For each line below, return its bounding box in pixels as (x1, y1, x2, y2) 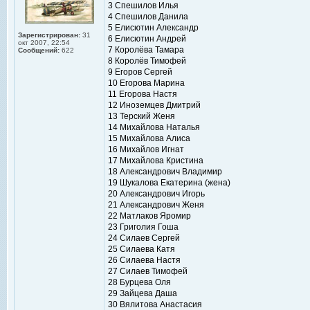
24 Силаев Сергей (108, 233, 180, 243)
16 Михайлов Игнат (108, 145, 184, 154)
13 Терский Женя (108, 111, 175, 121)
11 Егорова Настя (108, 89, 177, 99)
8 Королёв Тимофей (108, 56, 186, 66)
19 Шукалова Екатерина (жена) (108, 178, 230, 188)
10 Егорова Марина (108, 78, 185, 88)
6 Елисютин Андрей (108, 34, 186, 44)
